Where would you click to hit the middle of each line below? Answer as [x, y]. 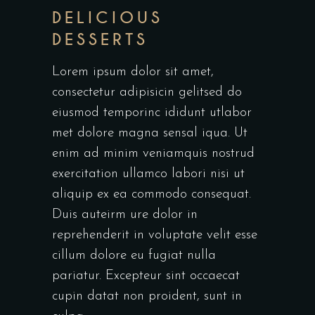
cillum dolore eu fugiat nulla [134, 256]
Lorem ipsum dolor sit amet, [133, 72]
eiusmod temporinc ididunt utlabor [152, 113]
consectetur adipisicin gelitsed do [147, 93]
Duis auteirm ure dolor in [125, 215]
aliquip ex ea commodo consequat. [152, 195]
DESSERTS [101, 40]
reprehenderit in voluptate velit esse [155, 236]
